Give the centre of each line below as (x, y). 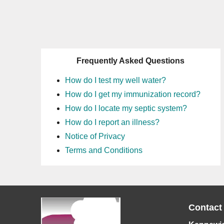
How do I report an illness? (112, 122)
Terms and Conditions (104, 150)
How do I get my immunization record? (133, 94)
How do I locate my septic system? (126, 108)
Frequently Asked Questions (131, 61)
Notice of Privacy (95, 136)
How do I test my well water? (115, 80)
